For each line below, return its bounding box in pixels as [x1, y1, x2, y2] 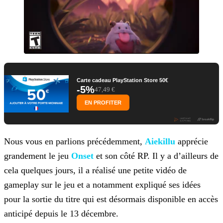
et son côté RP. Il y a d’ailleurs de [94, 151, 219, 161]
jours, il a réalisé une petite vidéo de [53, 165, 187, 176]
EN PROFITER [85, 100, 121, 106]
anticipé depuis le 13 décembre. [4, 209, 118, 219]
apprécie [175, 136, 208, 147]
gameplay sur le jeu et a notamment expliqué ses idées [4, 180, 201, 190]
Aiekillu [145, 136, 175, 147]
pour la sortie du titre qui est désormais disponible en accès [4, 194, 218, 205]
